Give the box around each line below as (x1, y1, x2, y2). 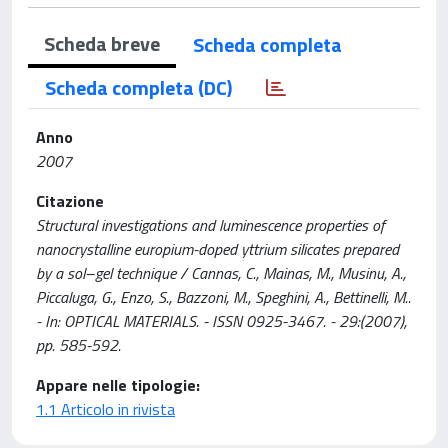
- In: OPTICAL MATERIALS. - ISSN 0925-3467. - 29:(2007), (36, 309, 407, 333)
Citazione (36, 189, 104, 213)
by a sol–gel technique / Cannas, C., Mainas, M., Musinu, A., (36, 261, 406, 285)
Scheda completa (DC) (45, 72, 232, 103)
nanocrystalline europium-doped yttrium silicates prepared (36, 237, 399, 261)
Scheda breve (44, 28, 160, 59)
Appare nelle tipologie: (36, 373, 200, 397)
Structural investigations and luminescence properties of (36, 213, 385, 237)
